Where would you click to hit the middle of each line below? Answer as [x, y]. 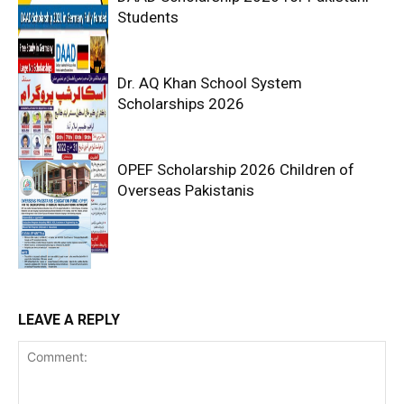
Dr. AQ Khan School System [210, 83]
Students [148, 18]
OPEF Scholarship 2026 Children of [236, 170]
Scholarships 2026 [181, 104]
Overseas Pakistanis [186, 191]
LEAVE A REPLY [69, 320]
